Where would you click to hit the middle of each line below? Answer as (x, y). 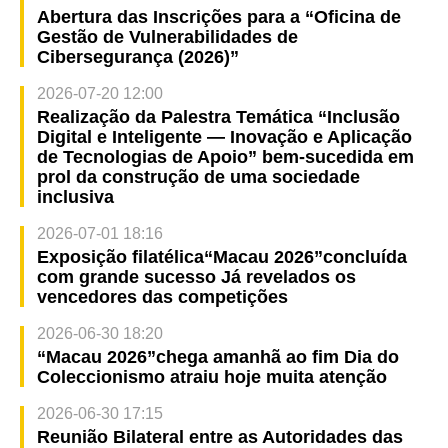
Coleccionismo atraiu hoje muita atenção (211, 377)
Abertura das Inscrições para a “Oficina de (218, 17)
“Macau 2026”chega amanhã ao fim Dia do (217, 357)
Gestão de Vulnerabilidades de (167, 37)
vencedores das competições (162, 297)
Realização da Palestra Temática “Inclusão (218, 117)
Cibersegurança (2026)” (137, 57)
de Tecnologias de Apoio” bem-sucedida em (225, 157)
